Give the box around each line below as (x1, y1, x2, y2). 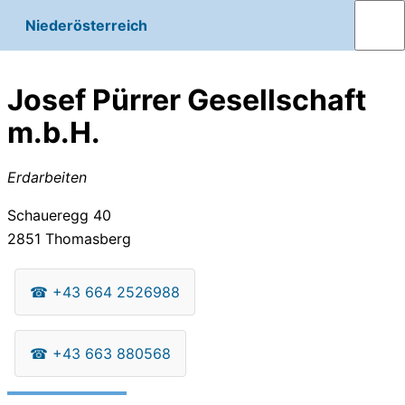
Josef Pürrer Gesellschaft (7, 82, 366, 118)
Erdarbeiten (7, 167, 87, 186)
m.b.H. (7, 115, 100, 151)
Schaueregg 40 (7, 205, 111, 224)
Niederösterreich (25, 16, 147, 34)
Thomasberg (41, 229, 131, 248)
